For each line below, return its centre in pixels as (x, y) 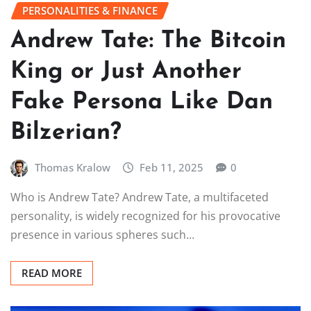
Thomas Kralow (72, 167)
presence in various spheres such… (102, 235)
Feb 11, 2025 (172, 167)
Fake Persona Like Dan (142, 102)
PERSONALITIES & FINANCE (90, 11)
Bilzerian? (66, 133)
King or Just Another (126, 72)
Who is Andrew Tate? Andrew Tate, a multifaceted (140, 197)
